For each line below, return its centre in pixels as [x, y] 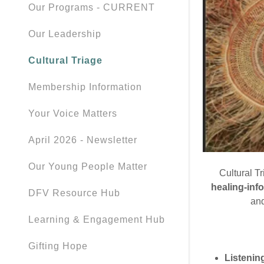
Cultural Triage [65, 60]
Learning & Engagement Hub [97, 220]
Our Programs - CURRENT [92, 7]
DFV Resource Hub [74, 193]
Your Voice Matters [73, 113]
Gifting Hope [58, 246]
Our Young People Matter [88, 166]
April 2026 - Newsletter [83, 140]
